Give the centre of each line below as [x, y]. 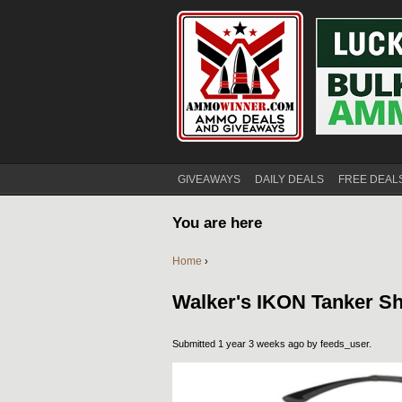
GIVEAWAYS [209, 179]
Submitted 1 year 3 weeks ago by [246, 343]
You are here [217, 223]
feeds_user [345, 343]
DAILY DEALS [289, 179]
